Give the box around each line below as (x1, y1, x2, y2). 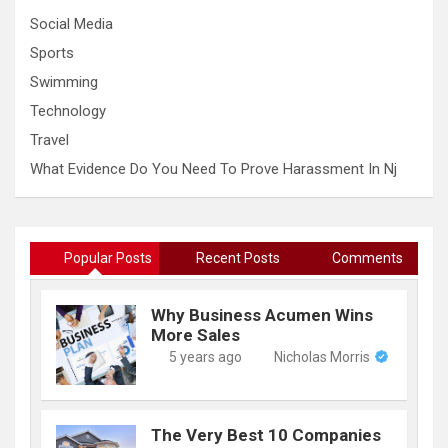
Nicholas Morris (274, 348, 370, 365)
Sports (30, 43, 74, 62)
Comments (331, 249, 403, 266)
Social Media (30, 14, 113, 33)
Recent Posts (195, 249, 280, 266)
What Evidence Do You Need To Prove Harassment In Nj (30, 159, 397, 178)
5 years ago (168, 348, 242, 365)
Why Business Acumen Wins (151, 304, 373, 325)
